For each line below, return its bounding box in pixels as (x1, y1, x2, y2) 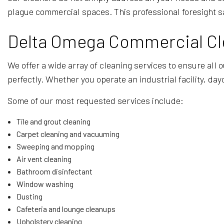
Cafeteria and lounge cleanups (16, 204, 115, 213)
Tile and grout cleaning (16, 116, 90, 126)
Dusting (16, 191, 42, 201)
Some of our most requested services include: (7, 95, 183, 106)
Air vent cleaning (16, 154, 71, 163)
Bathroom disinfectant (16, 166, 92, 176)
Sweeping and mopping (16, 141, 94, 151)
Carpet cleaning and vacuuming (16, 129, 119, 138)
